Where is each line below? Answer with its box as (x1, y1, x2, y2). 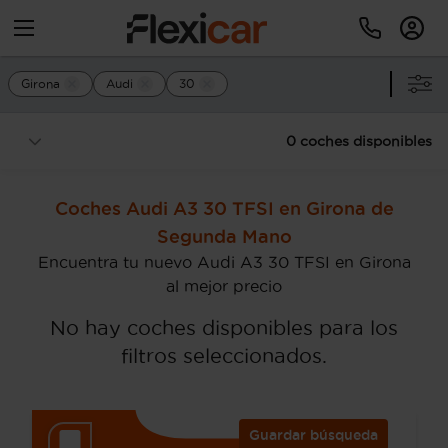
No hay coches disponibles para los (50, 317, 398, 339)
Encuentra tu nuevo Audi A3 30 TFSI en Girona (37, 253, 411, 271)
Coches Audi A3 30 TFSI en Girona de (54, 198, 394, 218)
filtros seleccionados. (121, 345, 327, 367)
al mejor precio (166, 277, 282, 295)
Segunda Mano (156, 226, 292, 246)
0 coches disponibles (286, 133, 432, 149)
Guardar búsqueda (248, 427, 378, 444)
